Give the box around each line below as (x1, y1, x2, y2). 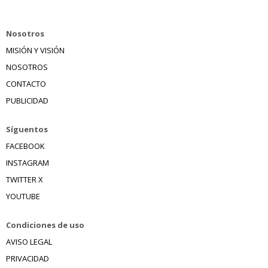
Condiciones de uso (6, 220, 84, 230)
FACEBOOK (6, 141, 45, 151)
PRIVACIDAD (6, 253, 49, 264)
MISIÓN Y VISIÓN (6, 45, 65, 56)
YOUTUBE (6, 191, 40, 202)
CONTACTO (6, 78, 46, 89)
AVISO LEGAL (6, 236, 52, 247)
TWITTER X (6, 174, 43, 185)
